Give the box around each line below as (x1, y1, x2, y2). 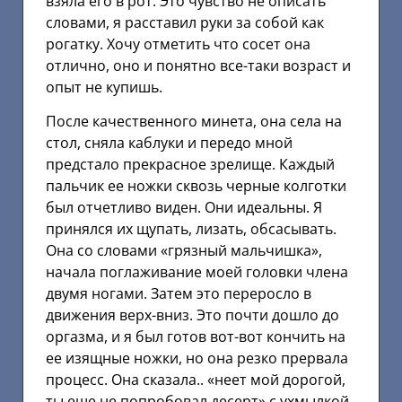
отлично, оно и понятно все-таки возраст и (46, 55, 351, 75)
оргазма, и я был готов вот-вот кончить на (46, 326, 345, 346)
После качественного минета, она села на (46, 110, 342, 131)
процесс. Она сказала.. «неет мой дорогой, (46, 369, 345, 389)
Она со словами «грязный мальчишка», (46, 240, 322, 260)
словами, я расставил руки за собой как (46, 12, 324, 32)
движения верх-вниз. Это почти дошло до (46, 304, 339, 325)
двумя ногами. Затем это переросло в (46, 283, 311, 303)
